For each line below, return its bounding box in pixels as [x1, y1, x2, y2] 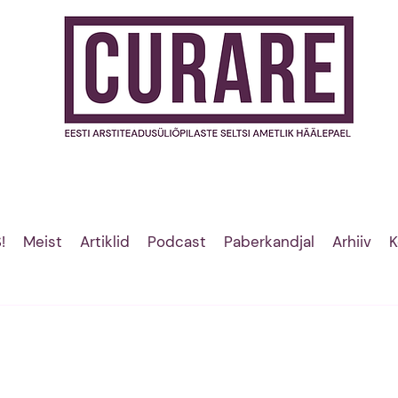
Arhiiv [331, 232, 371, 251]
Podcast [147, 232, 206, 251]
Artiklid [79, 232, 130, 251]
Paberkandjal [223, 232, 314, 251]
